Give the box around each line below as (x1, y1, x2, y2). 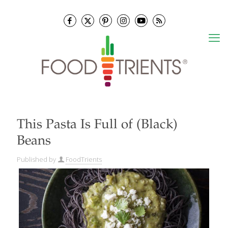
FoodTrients (66, 155, 102, 164)
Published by (17, 155, 56, 164)
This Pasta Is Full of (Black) (17, 119, 178, 132)
